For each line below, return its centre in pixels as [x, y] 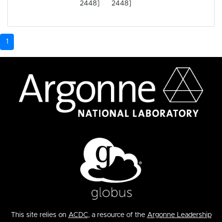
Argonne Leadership [179, 215]
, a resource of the [117, 215]
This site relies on [39, 215]
